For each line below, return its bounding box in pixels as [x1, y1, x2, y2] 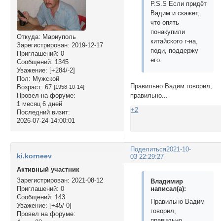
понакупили [150, 28, 185, 36]
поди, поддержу [150, 47, 199, 55]
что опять [150, 19, 180, 27]
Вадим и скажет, [150, 9, 200, 17]
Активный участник [16, 166, 79, 174]
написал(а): [150, 184, 186, 192]
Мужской [30, 75, 59, 83]
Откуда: [16, 33, 40, 41]
